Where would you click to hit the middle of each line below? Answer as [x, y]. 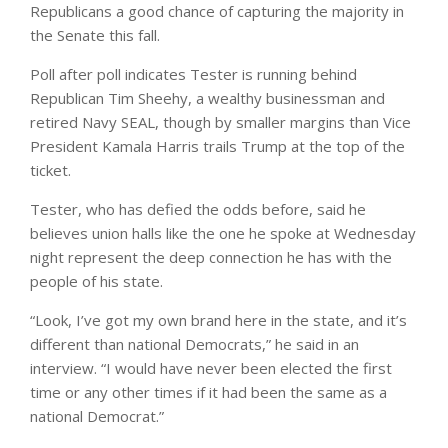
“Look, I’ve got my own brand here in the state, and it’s [218, 320]
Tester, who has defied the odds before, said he [198, 209]
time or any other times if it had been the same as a [208, 392]
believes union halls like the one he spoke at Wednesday [223, 233]
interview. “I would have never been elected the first [211, 368]
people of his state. [100, 281]
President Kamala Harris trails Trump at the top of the [217, 146]
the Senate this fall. [95, 35]
